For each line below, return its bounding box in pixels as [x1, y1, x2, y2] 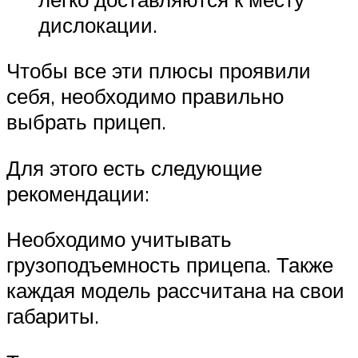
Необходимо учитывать [6, 226, 232, 253]
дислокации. [38, 11, 157, 38]
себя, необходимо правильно [6, 83, 284, 109]
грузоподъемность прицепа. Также [6, 252, 333, 278]
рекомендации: [6, 180, 149, 206]
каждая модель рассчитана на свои [6, 277, 344, 304]
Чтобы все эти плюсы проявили [6, 58, 311, 84]
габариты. [6, 303, 99, 329]
